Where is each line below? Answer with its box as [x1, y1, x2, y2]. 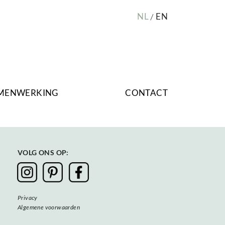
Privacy [18, 194, 38, 202]
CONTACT [125, 87, 168, 98]
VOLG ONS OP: [18, 148, 69, 157]
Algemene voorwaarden [18, 203, 80, 211]
